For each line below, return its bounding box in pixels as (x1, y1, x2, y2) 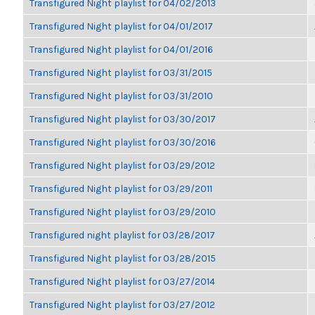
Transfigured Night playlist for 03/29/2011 (30, 183, 212, 194)
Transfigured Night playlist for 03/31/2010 (30, 90, 213, 101)
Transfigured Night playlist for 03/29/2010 (30, 206, 216, 217)
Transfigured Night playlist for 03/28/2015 (30, 252, 216, 264)
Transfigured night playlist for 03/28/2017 (30, 229, 215, 240)
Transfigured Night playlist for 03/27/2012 (30, 299, 215, 310)
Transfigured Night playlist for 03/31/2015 (30, 67, 212, 78)
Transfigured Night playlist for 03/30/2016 (30, 136, 216, 148)
